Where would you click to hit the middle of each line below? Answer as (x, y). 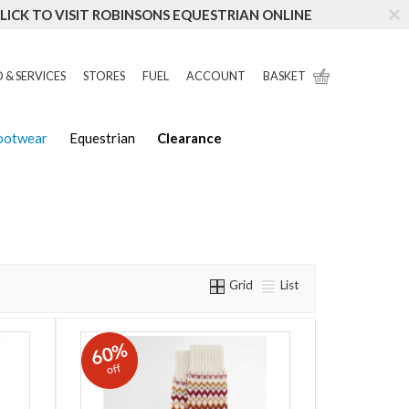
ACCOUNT (215, 76)
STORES (104, 76)
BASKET (284, 76)
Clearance (189, 138)
